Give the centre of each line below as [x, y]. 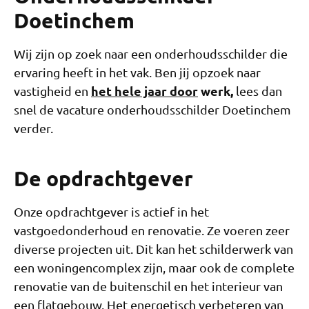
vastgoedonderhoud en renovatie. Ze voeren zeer [152, 230]
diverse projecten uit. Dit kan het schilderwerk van [153, 248]
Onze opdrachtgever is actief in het [111, 211]
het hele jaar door [144, 90]
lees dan [258, 90]
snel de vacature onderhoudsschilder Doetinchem [152, 109]
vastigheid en [52, 90]
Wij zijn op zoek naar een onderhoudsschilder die [151, 53]
